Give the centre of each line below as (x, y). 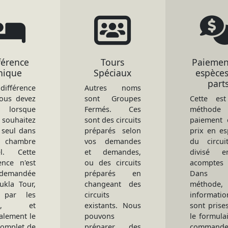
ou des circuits (113, 163)
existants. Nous (113, 205)
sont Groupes (113, 98)
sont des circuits (113, 120)
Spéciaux (113, 73)
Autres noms (113, 88)
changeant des (113, 184)
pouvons (99, 216)
